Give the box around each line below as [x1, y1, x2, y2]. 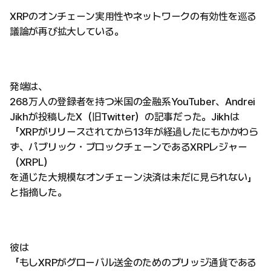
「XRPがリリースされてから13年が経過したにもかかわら [10, 126, 258, 139]
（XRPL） [10, 156, 53, 169]
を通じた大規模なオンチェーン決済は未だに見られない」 [10, 171, 257, 184]
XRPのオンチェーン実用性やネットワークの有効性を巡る [10, 10, 256, 23]
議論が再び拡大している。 [10, 25, 124, 38]
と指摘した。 [10, 186, 67, 199]
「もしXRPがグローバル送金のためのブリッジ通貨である [10, 256, 256, 269]
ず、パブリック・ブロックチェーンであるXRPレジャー [10, 141, 247, 154]
